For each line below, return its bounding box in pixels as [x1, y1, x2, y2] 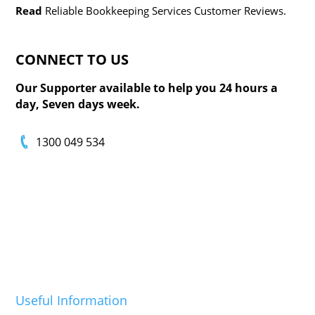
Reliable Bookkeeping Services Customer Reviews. [45, 3, 287, 18]
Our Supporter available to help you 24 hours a [15, 79, 278, 96]
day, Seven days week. [15, 96, 141, 112]
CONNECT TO [15, 49, 108, 69]
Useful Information [15, 292, 128, 309]
